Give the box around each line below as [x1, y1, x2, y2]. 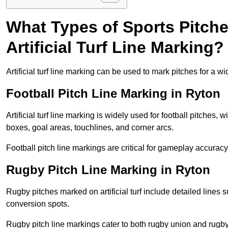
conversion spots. [6, 199, 69, 209]
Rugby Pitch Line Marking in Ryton [6, 163, 210, 177]
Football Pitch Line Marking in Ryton [6, 87, 220, 101]
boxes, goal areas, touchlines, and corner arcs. [6, 123, 174, 132]
